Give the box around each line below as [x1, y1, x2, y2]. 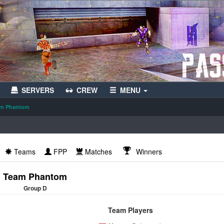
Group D [23, 183, 47, 192]
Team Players [107, 205, 153, 215]
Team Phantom [3, 170, 67, 183]
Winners [134, 146, 162, 156]
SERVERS [21, 85, 54, 95]
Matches [85, 146, 112, 156]
